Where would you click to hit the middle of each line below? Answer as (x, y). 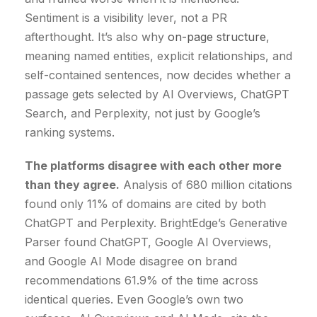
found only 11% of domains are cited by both (145, 204)
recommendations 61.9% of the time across (142, 281)
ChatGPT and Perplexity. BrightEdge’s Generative (156, 223)
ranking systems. (70, 133)
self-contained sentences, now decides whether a (158, 75)
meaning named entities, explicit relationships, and (158, 56)
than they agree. (72, 185)
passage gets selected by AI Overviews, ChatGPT (157, 94)
